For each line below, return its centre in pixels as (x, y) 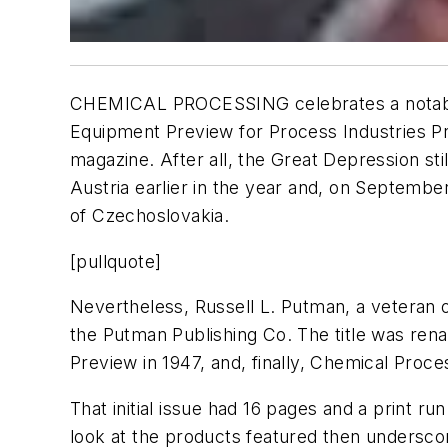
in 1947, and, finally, (224, 363)
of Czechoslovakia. (150, 216)
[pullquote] (116, 261)
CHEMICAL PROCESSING (180, 104)
